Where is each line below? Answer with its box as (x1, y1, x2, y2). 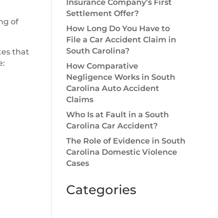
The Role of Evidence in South (66, 136, 185, 145)
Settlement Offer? (66, 9, 139, 18)
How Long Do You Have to (66, 24, 170, 33)
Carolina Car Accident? (66, 121, 158, 130)
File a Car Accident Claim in (66, 35, 176, 44)
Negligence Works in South (66, 73, 175, 82)
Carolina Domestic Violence (66, 147, 177, 157)
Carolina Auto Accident (66, 84, 159, 93)
